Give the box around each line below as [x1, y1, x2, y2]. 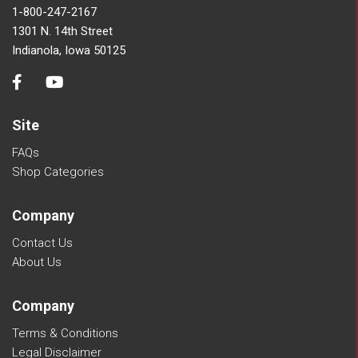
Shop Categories [12, 164, 104, 179]
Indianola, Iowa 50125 [12, 42, 125, 58]
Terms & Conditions [12, 325, 118, 340]
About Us [12, 254, 62, 269]
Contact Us [12, 235, 73, 250]
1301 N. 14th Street [12, 23, 113, 38]
